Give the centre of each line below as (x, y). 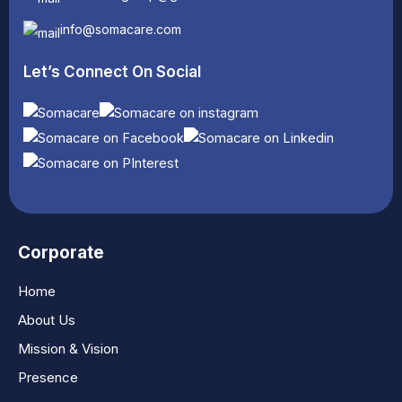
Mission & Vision (68, 349)
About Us (47, 320)
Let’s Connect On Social (112, 72)
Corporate (61, 253)
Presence (48, 377)
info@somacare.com (121, 29)
